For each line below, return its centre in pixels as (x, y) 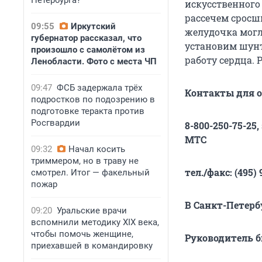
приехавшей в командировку (92, 246)
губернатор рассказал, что (86, 38)
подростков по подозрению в (93, 99)
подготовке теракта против (88, 111)
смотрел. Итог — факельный (90, 173)
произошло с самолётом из (88, 50)
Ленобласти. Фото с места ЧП (94, 61)
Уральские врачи (92, 211)
